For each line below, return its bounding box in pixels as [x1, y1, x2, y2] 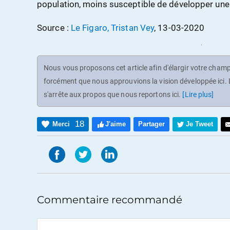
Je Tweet [186, 120, 213, 128]
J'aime [105, 120, 126, 128]
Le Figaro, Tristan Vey [70, 23, 155, 33]
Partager [138, 120, 165, 128]
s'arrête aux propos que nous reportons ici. [44, 90, 183, 99]
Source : [37, 23, 71, 33]
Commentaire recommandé [37, 193, 182, 206]
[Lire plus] [182, 90, 214, 99]
